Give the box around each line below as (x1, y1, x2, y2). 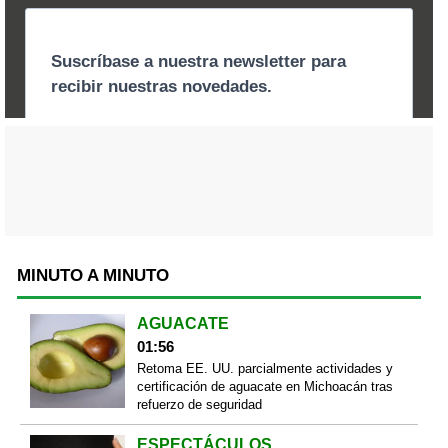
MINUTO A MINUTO (17, 265, 169, 285)
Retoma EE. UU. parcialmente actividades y (136, 360, 393, 376)
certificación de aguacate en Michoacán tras (136, 378, 393, 394)
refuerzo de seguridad (136, 396, 262, 412)
